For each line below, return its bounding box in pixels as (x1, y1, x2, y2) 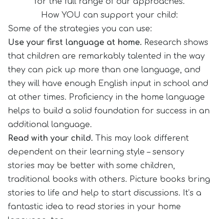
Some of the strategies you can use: (8, 24, 152, 33)
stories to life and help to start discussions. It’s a (8, 189, 201, 197)
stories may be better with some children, (8, 161, 175, 170)
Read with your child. (8, 134, 93, 143)
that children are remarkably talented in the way (8, 52, 205, 61)
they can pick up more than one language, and (8, 66, 200, 74)
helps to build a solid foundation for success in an (8, 107, 210, 115)
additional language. (8, 120, 92, 129)
